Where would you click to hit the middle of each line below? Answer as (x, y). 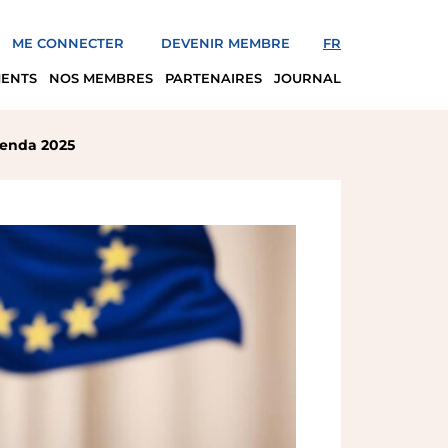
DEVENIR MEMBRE (225, 43)
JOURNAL (307, 78)
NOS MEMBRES (101, 78)
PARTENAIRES (213, 78)
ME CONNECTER (68, 43)
